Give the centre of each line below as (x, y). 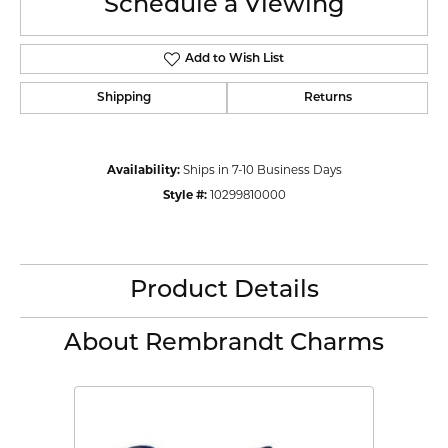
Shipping (123, 97)
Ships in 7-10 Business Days (262, 169)
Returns (327, 97)
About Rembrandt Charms (224, 343)
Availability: (143, 169)
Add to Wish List (234, 58)
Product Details (224, 290)
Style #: (184, 194)
